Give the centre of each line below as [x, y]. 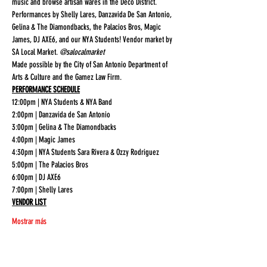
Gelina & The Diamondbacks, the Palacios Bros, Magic [87, 27]
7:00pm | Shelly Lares [42, 190]
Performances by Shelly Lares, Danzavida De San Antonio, [93, 15]
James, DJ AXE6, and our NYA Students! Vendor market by [93, 40]
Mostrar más [29, 221]
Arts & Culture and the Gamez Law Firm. [68, 77]
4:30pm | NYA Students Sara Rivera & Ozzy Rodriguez [86, 152]
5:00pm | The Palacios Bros [50, 165]
